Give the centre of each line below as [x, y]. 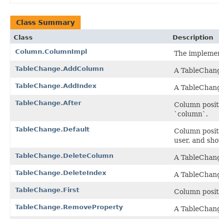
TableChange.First [47, 190]
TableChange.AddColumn [59, 68]
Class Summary [45, 22]
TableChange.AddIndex [56, 86]
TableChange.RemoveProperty [69, 207]
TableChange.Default [52, 129]
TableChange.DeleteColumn [64, 155]
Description [193, 37]
